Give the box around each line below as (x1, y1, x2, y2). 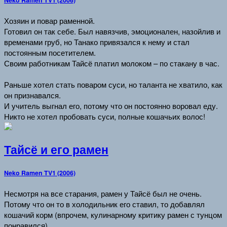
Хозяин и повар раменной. (4, 15, 95, 26)
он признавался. (4, 89, 61, 100)
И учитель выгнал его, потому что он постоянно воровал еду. (4, 100, 218, 111)
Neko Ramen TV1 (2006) (4, 168, 75, 178)
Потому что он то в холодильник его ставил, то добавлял (4, 199, 205, 209)
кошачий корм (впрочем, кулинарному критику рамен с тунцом (4, 209, 222, 220)
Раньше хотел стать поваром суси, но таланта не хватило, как (4, 79, 222, 90)
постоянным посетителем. (4, 47, 96, 58)
